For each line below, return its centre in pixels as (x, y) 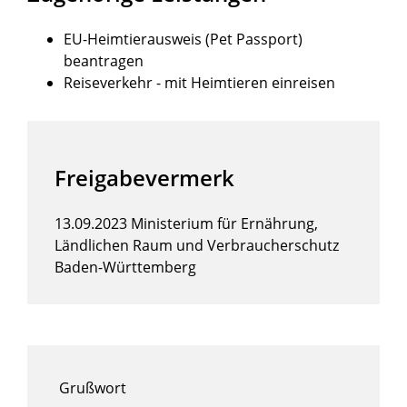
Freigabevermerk (144, 178)
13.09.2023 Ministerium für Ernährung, (186, 224)
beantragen (104, 61)
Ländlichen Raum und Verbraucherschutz (197, 246)
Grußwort (93, 388)
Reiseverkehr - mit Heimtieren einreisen (199, 83)
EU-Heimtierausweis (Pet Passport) (183, 40)
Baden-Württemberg (125, 268)
